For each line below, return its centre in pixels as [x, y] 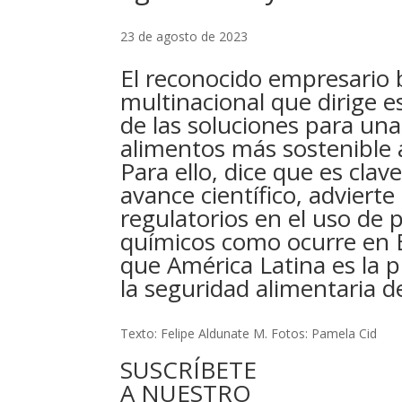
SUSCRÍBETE [189, 369]
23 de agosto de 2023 [184, 37]
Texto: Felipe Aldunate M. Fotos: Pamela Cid [249, 333]
